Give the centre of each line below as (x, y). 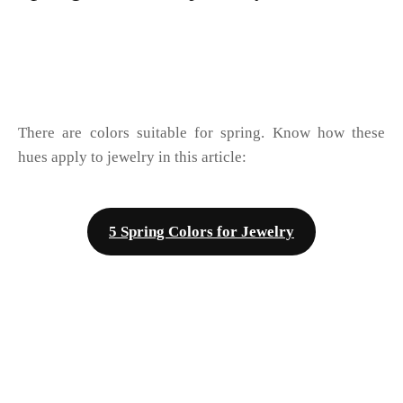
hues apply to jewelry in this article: (132, 157)
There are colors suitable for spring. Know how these (201, 132)
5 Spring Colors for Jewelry (201, 232)
